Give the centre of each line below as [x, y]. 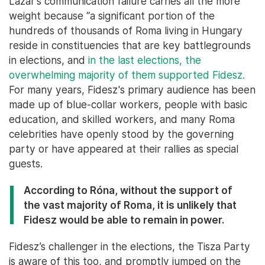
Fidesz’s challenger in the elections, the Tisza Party [130, 246]
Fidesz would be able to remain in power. [124, 220]
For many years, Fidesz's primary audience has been [132, 90]
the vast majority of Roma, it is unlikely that [130, 205]
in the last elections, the [145, 60]
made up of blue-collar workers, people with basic [128, 104]
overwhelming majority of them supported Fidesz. [127, 75]
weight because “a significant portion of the [112, 16]
